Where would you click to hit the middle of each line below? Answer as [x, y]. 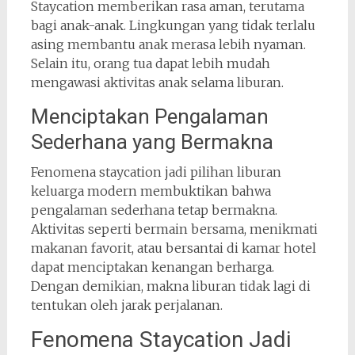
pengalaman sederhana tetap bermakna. [154, 210]
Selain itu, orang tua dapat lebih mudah [150, 63]
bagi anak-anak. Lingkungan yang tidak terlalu [173, 25]
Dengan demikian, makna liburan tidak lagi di [170, 286]
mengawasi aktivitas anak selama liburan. [157, 82]
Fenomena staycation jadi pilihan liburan [156, 172]
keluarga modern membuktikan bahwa [151, 191]
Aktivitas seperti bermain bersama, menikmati [174, 229]
